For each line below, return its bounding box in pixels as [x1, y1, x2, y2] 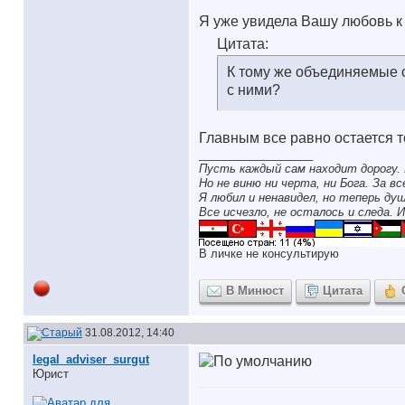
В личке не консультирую [199, 247, 339, 260]
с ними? [227, 82, 280, 98]
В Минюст [226, 284, 284, 297]
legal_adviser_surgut [33, 353, 149, 366]
